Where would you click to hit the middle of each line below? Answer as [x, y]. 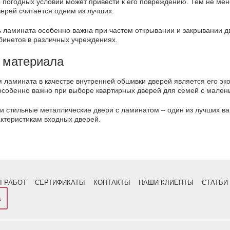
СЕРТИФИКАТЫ [60, 182]
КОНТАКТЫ [112, 182]
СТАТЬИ [215, 182]
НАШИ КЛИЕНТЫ [166, 182]
